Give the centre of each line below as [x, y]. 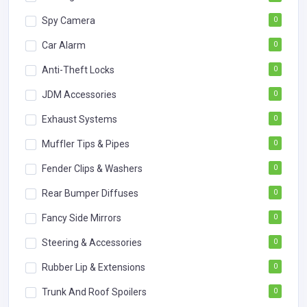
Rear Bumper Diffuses [90, 193]
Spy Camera [69, 20]
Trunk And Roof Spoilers [94, 292]
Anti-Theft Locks [78, 70]
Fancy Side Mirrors [82, 218]
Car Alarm [64, 45]
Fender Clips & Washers [92, 168]
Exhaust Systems [79, 119]
